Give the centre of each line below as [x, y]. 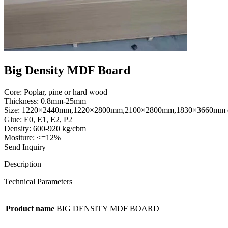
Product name [30, 208]
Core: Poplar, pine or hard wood [56, 92]
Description [23, 164]
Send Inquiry [25, 147]
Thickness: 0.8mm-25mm [45, 101]
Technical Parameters [38, 181]
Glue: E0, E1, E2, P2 [38, 119]
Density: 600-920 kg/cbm [45, 128]
